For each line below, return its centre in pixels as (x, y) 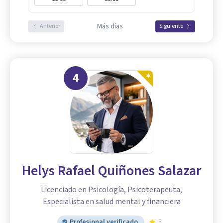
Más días (110, 27)
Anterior (50, 26)
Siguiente (171, 26)
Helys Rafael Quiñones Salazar (111, 171)
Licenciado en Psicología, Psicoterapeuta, (111, 190)
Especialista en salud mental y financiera (111, 202)
